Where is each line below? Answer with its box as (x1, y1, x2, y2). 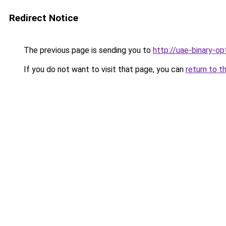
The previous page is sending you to (22, 45, 153, 55)
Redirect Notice (9, 12, 78, 24)
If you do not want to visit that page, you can (22, 65, 186, 74)
